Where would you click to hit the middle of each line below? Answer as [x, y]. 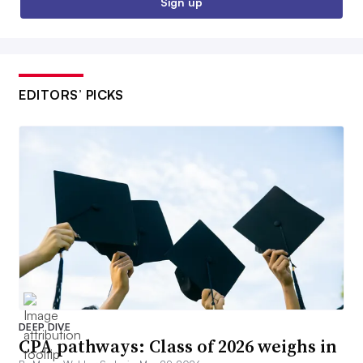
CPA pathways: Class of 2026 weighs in [178, 346]
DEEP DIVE [45, 327]
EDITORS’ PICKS [71, 95]
